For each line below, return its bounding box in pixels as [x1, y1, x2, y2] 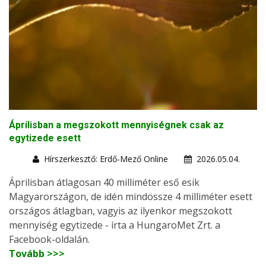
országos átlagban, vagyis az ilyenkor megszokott [9, 204, 232, 218]
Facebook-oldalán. [9, 233, 90, 246]
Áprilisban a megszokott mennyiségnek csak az [9, 119, 224, 131]
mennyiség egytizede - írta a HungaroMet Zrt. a [9, 218, 220, 232]
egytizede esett [9, 132, 81, 144]
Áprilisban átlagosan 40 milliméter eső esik [9, 176, 199, 189]
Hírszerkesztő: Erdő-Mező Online [44, 153, 168, 165]
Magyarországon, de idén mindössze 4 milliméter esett [9, 190, 252, 204]
